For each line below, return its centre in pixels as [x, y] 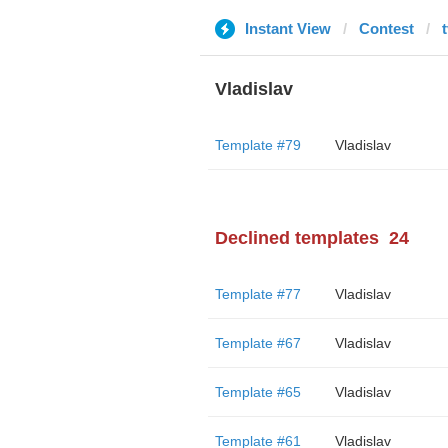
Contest [386, 28]
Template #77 [257, 294]
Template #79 [257, 145]
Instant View [287, 28]
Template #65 [257, 392]
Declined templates [296, 238]
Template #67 [257, 343]
